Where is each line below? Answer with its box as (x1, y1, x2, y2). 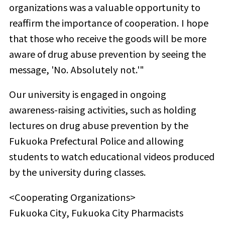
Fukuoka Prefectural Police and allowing (9, 134, 184, 148)
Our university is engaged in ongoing (9, 87, 166, 101)
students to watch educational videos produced (9, 150, 214, 163)
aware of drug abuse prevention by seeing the (9, 47, 206, 61)
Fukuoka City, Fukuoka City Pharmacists (9, 205, 183, 219)
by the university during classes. (9, 165, 146, 179)
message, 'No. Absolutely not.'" (9, 63, 144, 76)
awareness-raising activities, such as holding (9, 103, 196, 117)
